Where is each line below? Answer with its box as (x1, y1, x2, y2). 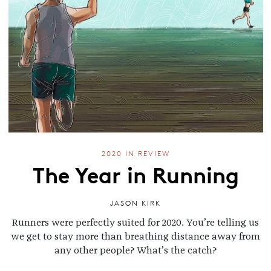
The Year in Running (32, 158, 239, 190)
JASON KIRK (110, 198, 161, 207)
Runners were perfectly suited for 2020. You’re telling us (12, 217, 259, 227)
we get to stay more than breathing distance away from (11, 231, 260, 241)
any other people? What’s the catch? (54, 245, 217, 255)
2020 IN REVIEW (101, 149, 170, 158)
